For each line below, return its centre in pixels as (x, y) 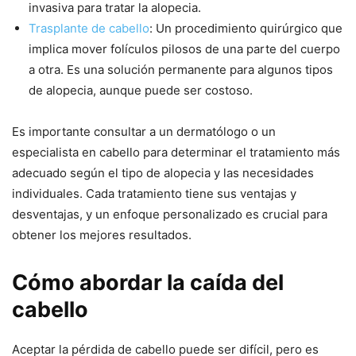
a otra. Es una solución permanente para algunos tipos (181, 69)
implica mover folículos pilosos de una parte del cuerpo (184, 48)
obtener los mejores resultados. (102, 234)
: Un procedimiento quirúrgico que (246, 28)
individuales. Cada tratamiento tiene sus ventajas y (154, 193)
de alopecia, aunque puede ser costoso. (141, 90)
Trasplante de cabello (89, 28)
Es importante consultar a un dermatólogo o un (144, 131)
